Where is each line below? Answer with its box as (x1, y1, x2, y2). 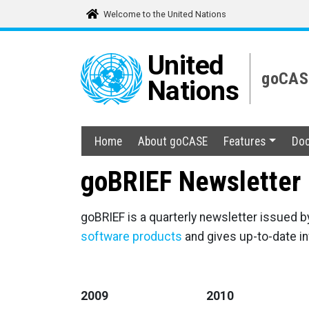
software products (81, 230, 182, 243)
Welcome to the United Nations (103, 8, 226, 19)
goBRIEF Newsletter (81, 166, 301, 198)
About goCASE (138, 134, 208, 148)
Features (223, 134, 266, 148)
